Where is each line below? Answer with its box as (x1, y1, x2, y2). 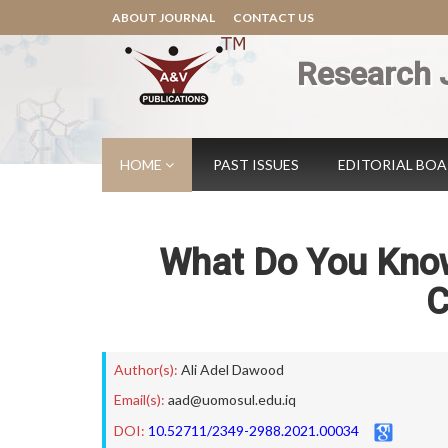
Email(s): (114, 391, 165, 408)
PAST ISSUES (213, 156, 299, 173)
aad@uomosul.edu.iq (168, 391, 296, 408)
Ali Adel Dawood (181, 361, 284, 378)
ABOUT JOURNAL (112, 10, 215, 25)
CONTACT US (233, 10, 314, 25)
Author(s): (114, 361, 178, 378)
